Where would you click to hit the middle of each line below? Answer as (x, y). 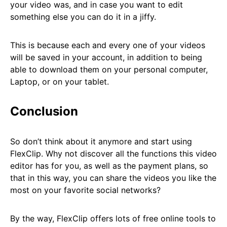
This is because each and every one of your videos (108, 45)
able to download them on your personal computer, (109, 70)
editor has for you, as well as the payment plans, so (109, 166)
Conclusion (44, 111)
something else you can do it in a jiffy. (83, 17)
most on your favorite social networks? (85, 190)
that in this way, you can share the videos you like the (113, 178)
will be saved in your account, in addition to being (106, 58)
